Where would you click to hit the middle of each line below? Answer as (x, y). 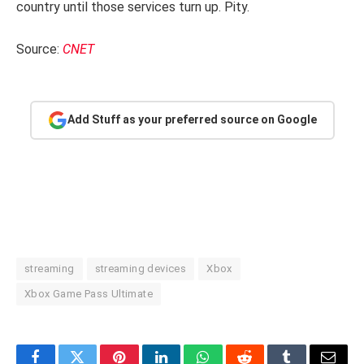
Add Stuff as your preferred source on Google (192, 120)
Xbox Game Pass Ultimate (89, 293)
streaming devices (141, 268)
